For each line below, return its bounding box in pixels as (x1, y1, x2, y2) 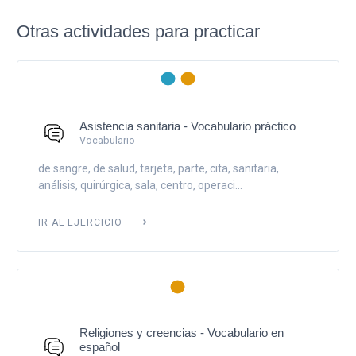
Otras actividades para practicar (17, 21, 260, 42)
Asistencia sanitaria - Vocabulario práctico (79, 118, 296, 133)
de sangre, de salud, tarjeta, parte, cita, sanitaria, (37, 161, 279, 175)
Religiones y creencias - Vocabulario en (79, 325, 284, 339)
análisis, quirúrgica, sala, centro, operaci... (37, 178, 242, 192)
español (79, 339, 120, 354)
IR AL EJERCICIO (37, 212, 126, 229)
